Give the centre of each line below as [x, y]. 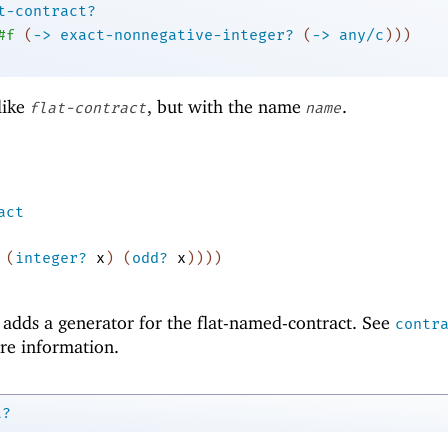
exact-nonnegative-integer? [177, 34]
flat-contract [87, 107]
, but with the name [226, 106]
